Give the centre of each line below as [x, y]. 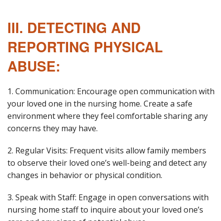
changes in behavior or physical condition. [85, 175]
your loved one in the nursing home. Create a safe [100, 103]
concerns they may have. [53, 128]
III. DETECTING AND [74, 27]
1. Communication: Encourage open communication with [111, 91]
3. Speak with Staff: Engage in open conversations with [108, 197]
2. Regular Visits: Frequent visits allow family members [107, 150]
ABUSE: [34, 66]
